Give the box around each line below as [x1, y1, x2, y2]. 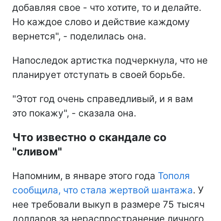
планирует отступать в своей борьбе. [12, 69, 185, 81]
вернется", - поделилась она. [12, 31, 146, 42]
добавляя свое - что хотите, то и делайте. [12, 2, 201, 14]
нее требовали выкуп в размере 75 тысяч [12, 199, 205, 211]
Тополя [158, 170, 190, 182]
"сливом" [12, 145, 62, 158]
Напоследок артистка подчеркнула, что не [12, 55, 208, 67]
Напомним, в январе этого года [12, 170, 158, 182]
